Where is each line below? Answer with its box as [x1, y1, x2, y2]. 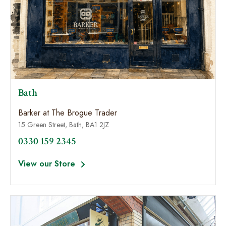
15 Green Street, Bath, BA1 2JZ [18, 120, 109, 130]
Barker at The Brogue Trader [18, 107, 117, 119]
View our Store [18, 158, 78, 169]
